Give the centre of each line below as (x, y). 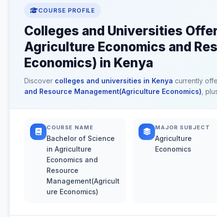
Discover (39, 80)
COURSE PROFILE (67, 10)
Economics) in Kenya (89, 62)
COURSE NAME (70, 127)
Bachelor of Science (81, 138)
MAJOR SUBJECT (183, 127)
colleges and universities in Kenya (114, 80)
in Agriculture (69, 149)
